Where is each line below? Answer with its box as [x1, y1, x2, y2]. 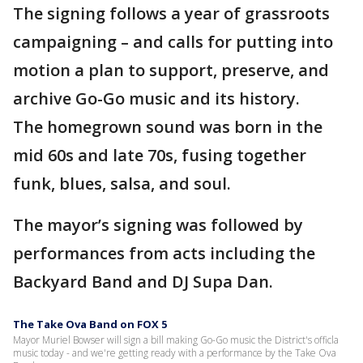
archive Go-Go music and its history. [13, 88, 300, 110]
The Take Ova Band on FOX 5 [13, 317, 167, 332]
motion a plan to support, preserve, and [13, 59, 329, 82]
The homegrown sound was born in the [13, 116, 322, 139]
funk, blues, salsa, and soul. [13, 173, 231, 195]
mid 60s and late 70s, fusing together [13, 144, 306, 167]
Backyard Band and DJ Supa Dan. [13, 271, 273, 293]
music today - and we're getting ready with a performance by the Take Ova [13, 346, 336, 361]
